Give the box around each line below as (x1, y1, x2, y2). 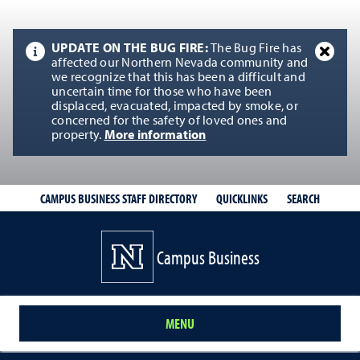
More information (104, 129, 207, 142)
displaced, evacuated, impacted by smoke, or (51, 100, 298, 113)
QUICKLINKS (216, 190, 268, 207)
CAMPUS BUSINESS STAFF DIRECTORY (40, 190, 197, 207)
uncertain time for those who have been (51, 86, 272, 99)
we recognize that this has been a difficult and (51, 72, 305, 84)
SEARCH (287, 190, 320, 207)
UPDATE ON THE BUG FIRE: (51, 43, 211, 55)
